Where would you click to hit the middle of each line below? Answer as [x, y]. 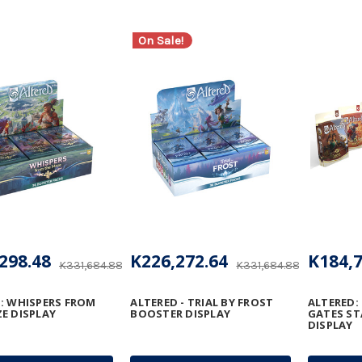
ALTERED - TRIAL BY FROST [202, 302]
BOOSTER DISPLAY [181, 313]
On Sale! [161, 40]
